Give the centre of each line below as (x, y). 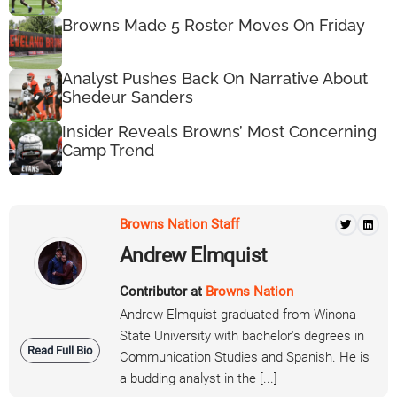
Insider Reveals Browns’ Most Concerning (219, 132)
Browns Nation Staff (179, 225)
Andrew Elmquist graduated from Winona (238, 314)
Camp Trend (108, 151)
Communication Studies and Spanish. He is (245, 357)
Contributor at (163, 291)
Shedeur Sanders (128, 97)
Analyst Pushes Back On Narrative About (215, 79)
